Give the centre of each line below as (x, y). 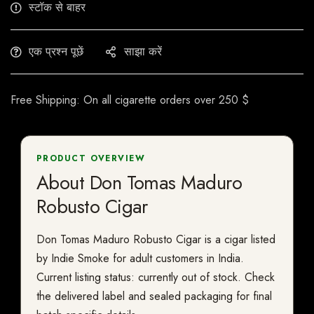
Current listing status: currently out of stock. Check (156, 278)
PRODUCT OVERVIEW (91, 159)
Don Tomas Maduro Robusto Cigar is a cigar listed (156, 240)
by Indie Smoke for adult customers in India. (140, 259)
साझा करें (143, 52)
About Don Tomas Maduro (139, 183)
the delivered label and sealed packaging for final (154, 296)
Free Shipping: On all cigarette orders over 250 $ (130, 100)
